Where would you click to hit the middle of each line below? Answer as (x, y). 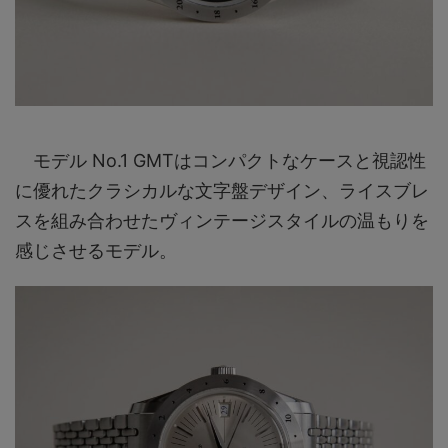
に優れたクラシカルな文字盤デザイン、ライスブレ (222, 191)
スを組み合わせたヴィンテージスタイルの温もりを (222, 221)
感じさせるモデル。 (96, 251)
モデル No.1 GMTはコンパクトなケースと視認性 (220, 161)
